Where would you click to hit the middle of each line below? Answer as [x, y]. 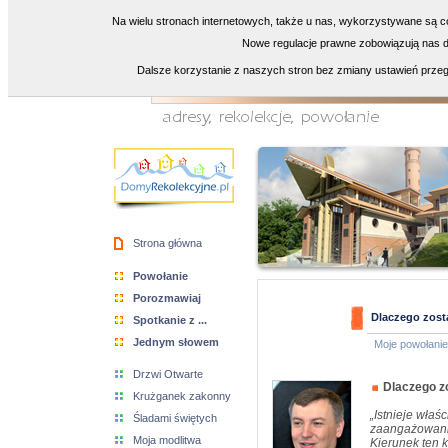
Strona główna [167, 243]
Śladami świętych [175, 418]
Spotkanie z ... [170, 320]
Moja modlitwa [167, 440]
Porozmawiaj [167, 298]
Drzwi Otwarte [168, 374]
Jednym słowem [176, 342]
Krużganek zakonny [182, 396]
